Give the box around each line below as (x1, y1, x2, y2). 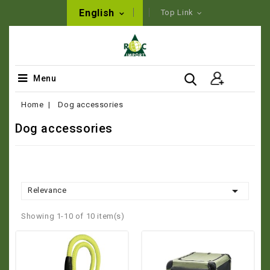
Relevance (28, 186, 67, 195)
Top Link (160, 8, 194, 17)
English (79, 7, 118, 19)
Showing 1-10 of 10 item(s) (21, 212, 125, 221)
